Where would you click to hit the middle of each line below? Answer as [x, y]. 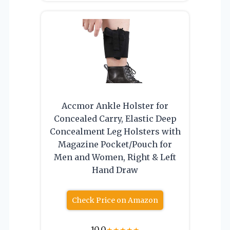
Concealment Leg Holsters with [115, 131]
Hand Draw [115, 170]
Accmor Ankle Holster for [115, 106]
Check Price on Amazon [115, 200]
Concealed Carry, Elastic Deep [115, 118]
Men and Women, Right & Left [115, 157]
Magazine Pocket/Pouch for [115, 144]
